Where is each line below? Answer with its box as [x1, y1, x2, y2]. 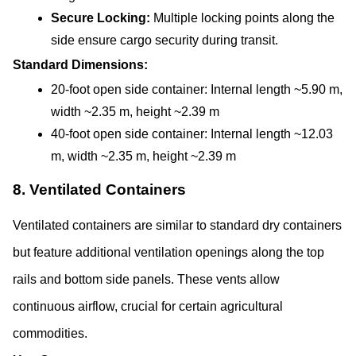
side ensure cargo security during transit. [51, 33, 278, 47]
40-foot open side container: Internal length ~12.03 [51, 126, 333, 141]
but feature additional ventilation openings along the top [13, 245, 324, 259]
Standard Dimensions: [13, 57, 148, 72]
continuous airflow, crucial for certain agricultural [13, 299, 283, 313]
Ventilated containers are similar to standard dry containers [13, 218, 342, 232]
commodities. [13, 326, 87, 340]
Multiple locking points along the [153, 10, 335, 25]
